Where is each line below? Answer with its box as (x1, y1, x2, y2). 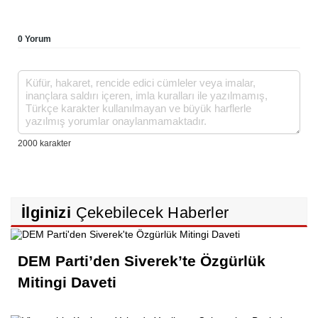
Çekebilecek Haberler (71, 204, 229, 222)
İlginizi (21, 204, 72, 222)
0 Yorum (18, 34, 51, 45)
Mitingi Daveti (18, 273, 116, 290)
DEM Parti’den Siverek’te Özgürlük (18, 252, 265, 269)
